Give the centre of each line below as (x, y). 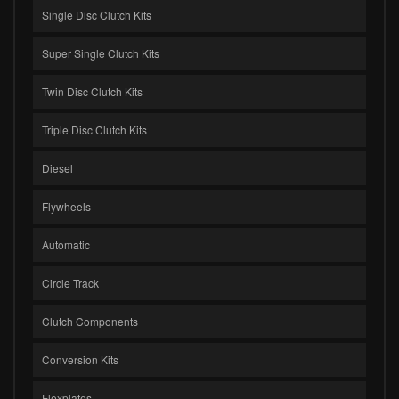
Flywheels (66, 206)
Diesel (57, 167)
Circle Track (70, 282)
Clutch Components (90, 321)
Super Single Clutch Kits (101, 53)
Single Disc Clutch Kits (97, 14)
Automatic (66, 244)
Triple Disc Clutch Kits (94, 129)
